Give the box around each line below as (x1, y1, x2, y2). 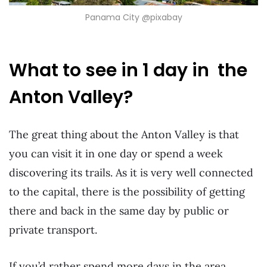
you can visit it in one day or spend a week (9, 146, 223, 160)
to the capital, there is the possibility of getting (9, 184, 245, 198)
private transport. (9, 222, 97, 237)
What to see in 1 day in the (9, 57, 247, 83)
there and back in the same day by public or (9, 203, 229, 218)
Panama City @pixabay (85, 11, 182, 23)
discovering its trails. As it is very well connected (9, 165, 253, 179)
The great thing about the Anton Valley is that (9, 127, 239, 141)
